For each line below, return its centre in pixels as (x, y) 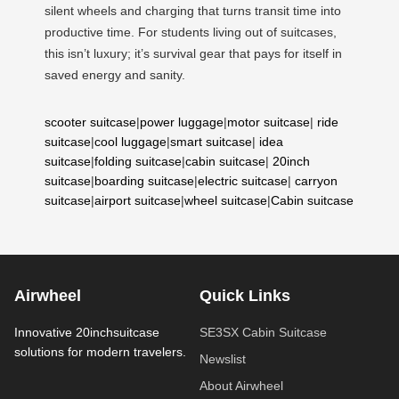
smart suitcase (211, 141)
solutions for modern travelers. (100, 351)
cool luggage (130, 141)
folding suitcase (138, 161)
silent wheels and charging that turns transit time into (193, 10)
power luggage (182, 122)
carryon (316, 180)
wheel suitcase (226, 200)
